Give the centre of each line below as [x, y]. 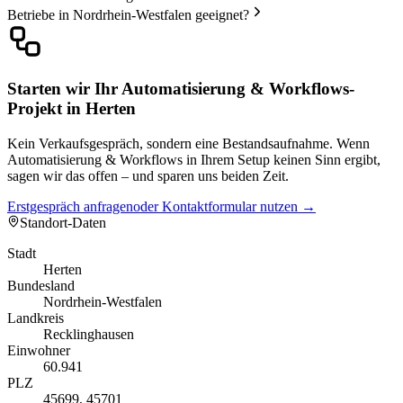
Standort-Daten [63, 223]
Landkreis [36, 318]
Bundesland [41, 286]
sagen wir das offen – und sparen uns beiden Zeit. [148, 176]
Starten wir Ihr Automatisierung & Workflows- [181, 89]
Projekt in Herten [72, 109]
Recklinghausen [89, 335]
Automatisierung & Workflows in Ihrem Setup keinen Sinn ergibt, [194, 160]
